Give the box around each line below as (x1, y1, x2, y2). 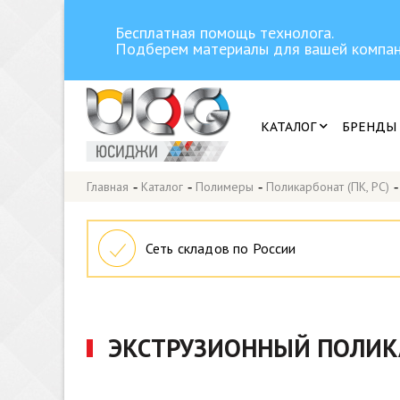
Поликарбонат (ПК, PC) (266, 179, 389, 195)
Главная (87, 179, 129, 195)
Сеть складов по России (146, 239, 296, 257)
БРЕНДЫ (342, 119, 396, 135)
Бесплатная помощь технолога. (115, 21, 334, 43)
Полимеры (196, 179, 254, 195)
